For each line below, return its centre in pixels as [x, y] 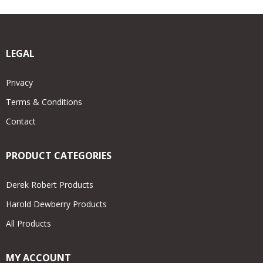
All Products [28, 224]
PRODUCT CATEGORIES [59, 156]
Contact [21, 122]
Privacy [19, 83]
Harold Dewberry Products [56, 204]
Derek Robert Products [50, 185]
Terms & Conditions [44, 102]
